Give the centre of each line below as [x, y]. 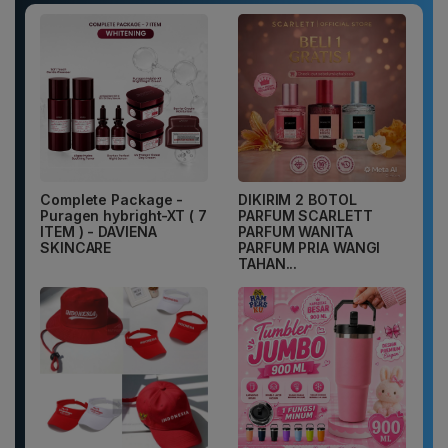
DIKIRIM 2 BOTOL [297, 200]
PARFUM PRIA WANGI [309, 248]
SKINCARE [76, 248]
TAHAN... [268, 264]
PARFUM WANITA [295, 232]
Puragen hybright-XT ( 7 [123, 216]
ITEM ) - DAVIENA [98, 232]
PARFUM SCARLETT [305, 216]
